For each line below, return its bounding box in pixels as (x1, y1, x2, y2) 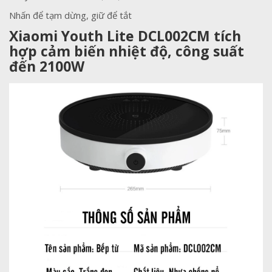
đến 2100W (9, 56, 84, 76)
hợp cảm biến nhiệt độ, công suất (9, 41, 244, 61)
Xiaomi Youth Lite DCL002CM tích (9, 26, 241, 46)
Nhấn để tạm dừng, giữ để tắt (9, 9, 132, 22)
